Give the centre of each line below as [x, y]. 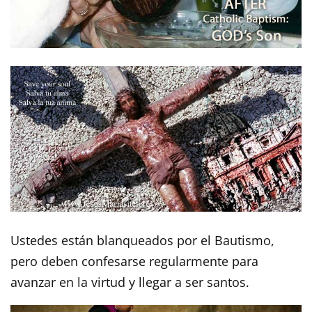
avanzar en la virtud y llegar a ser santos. [130, 282]
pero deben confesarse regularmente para [134, 262]
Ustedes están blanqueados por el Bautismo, [142, 241]
